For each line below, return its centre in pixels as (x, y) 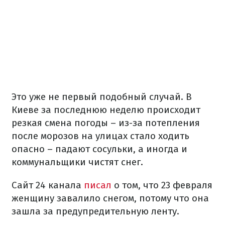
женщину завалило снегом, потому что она (110, 198)
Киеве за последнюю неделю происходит (106, 109)
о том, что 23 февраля (163, 185)
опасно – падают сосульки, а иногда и (99, 149)
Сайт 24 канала (48, 185)
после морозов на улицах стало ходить (100, 136)
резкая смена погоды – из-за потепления (106, 123)
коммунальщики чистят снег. (77, 162)
